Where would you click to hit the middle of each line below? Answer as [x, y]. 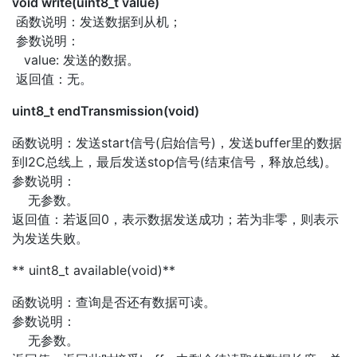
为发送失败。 [50, 238]
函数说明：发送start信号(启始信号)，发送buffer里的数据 [177, 142]
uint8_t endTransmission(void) [106, 110]
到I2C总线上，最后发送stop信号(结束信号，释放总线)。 [175, 161]
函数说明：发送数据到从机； [97, 21]
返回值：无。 [52, 78]
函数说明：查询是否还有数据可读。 [114, 302]
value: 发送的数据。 [76, 59]
